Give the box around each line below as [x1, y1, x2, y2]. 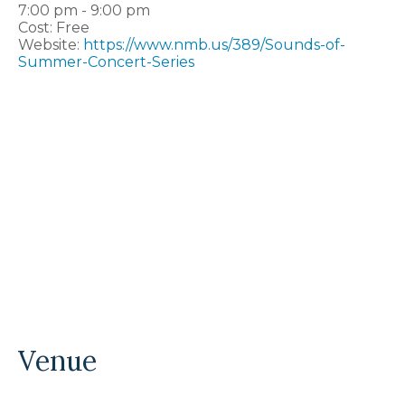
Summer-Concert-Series [18, 53, 194, 71]
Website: [18, 36, 80, 54]
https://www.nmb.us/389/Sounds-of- [83, 36, 345, 54]
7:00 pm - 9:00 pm [18, 2, 150, 20]
